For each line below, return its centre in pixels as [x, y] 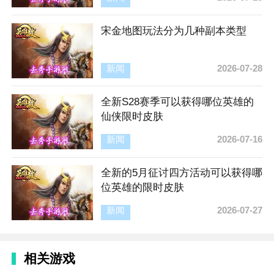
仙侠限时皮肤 [132, 116]
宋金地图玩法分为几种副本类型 [173, 30]
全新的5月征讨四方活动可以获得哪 [181, 173]
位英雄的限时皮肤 [142, 187]
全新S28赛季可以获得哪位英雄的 [177, 101]
